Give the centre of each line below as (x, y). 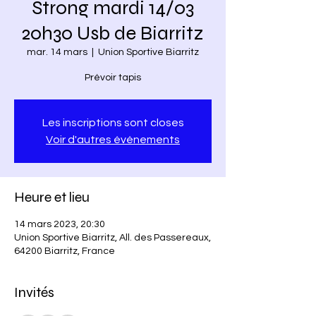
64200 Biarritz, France (65, 251)
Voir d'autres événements (113, 140)
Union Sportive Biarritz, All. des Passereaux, (113, 238)
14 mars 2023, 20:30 (60, 224)
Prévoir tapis (113, 78)
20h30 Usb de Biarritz (113, 33)
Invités (34, 292)
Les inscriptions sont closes (113, 123)
